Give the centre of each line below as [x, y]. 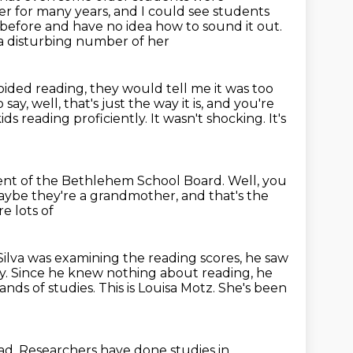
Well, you [257, 181]
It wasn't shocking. [210, 119]
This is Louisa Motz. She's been [193, 288]
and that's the [225, 196]
